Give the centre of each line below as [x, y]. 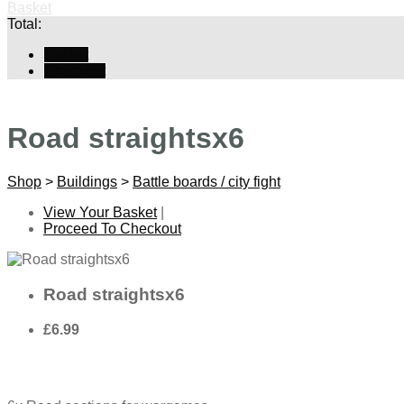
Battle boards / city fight [207, 182]
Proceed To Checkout [112, 229]
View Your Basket [100, 213]
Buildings [87, 182]
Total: [24, 23]
